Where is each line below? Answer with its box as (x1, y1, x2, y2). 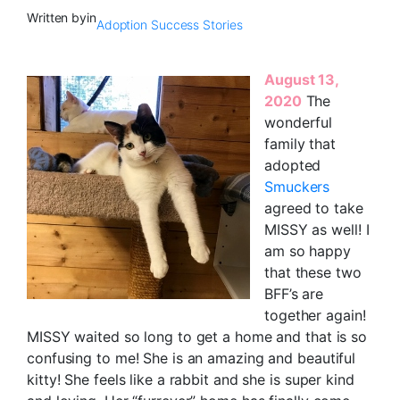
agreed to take (264, 199, 363, 218)
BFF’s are (264, 285, 324, 304)
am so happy (264, 242, 351, 261)
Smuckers (264, 178, 330, 196)
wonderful (264, 113, 333, 132)
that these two (264, 263, 362, 282)
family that (264, 135, 336, 154)
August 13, (264, 71, 339, 89)
